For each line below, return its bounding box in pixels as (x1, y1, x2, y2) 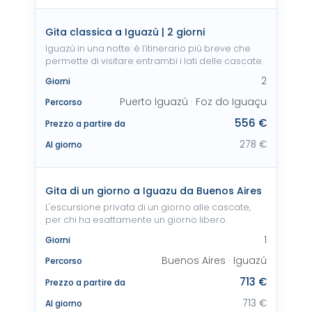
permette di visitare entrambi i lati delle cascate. (45, 55, 263, 67)
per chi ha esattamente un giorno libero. (45, 214, 227, 226)
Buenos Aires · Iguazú (162, 253, 267, 267)
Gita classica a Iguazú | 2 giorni (45, 25, 205, 39)
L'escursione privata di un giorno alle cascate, (45, 201, 251, 213)
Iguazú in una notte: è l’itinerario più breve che (45, 42, 251, 54)
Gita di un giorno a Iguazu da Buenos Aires (45, 184, 262, 198)
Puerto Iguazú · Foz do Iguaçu (120, 95, 267, 109)
